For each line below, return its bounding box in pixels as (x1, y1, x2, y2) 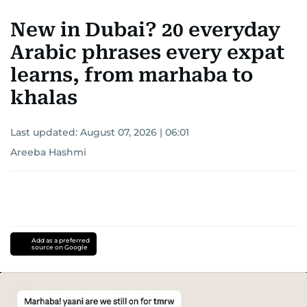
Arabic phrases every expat (10, 41, 284, 64)
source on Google (31, 243, 88, 251)
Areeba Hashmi (10, 146, 86, 159)
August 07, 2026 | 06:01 (80, 126, 189, 139)
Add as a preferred (31, 236, 90, 245)
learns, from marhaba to (10, 64, 253, 87)
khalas (10, 86, 77, 110)
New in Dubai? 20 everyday (10, 19, 280, 42)
